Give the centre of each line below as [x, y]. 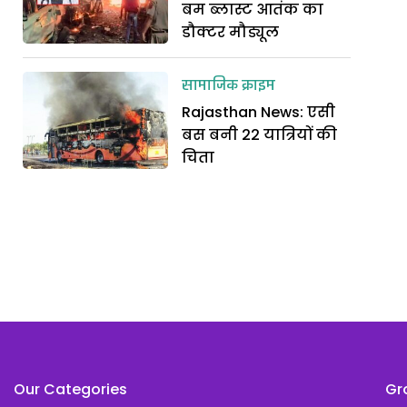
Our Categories [70, 389]
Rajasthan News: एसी [259, 112]
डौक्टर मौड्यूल [231, 32]
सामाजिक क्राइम [229, 86]
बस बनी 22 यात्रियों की [260, 135]
